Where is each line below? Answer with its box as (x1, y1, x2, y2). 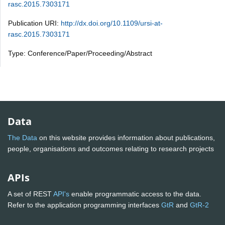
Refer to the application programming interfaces (8, 201, 161, 209)
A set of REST (8, 190, 53, 198)
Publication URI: (8, 19, 61, 27)
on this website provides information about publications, (37, 134, 215, 142)
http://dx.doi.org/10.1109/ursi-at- (61, 19, 163, 27)
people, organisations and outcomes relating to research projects (8, 145, 216, 153)
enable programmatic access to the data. (69, 190, 201, 198)
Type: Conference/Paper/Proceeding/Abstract (8, 49, 152, 57)
